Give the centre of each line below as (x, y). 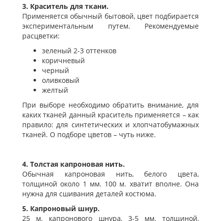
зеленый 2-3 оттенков (79, 51)
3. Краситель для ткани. (65, 6)
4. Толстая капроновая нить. (74, 164)
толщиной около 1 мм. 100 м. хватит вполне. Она (110, 184)
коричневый (63, 61)
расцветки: (41, 36)
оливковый (61, 80)
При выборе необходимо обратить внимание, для (110, 105)
